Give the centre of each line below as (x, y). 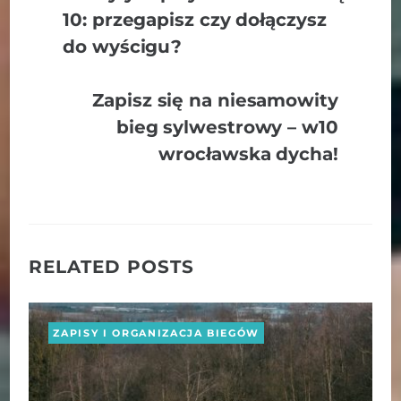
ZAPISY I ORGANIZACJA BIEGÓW (157, 333)
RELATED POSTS (112, 267)
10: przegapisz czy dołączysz (195, 20)
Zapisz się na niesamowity (215, 100)
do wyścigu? (123, 47)
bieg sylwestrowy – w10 (227, 127)
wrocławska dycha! (248, 154)
